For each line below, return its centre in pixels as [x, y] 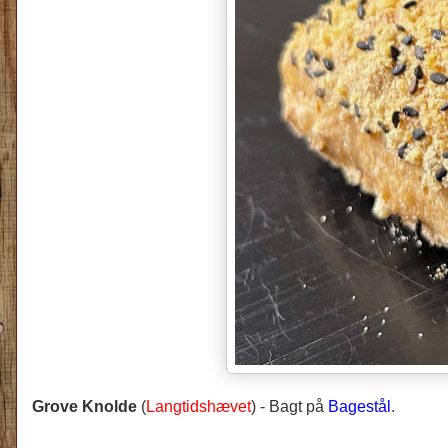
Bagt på [298, 406]
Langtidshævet [198, 406]
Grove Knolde [84, 406]
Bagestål [359, 406]
